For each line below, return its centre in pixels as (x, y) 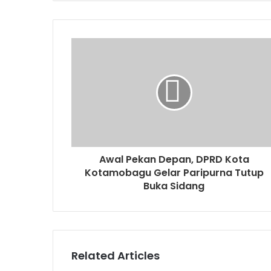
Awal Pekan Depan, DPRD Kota (174, 159)
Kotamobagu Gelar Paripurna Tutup (174, 172)
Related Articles (116, 255)
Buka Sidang (174, 186)
